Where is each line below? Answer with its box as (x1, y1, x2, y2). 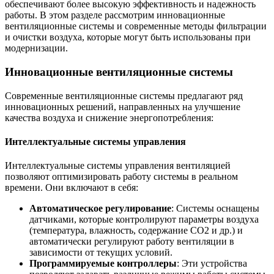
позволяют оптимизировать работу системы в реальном (5, 171, 238, 182)
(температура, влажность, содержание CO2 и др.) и (29, 225, 243, 236)
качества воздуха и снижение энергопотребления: (5, 112, 213, 123)
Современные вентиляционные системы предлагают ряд (5, 90, 243, 101)
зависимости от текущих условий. (29, 247, 172, 258)
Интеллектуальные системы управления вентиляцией (5, 160, 231, 171)
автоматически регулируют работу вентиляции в (29, 236, 234, 247)
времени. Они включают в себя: (5, 182, 138, 193)
